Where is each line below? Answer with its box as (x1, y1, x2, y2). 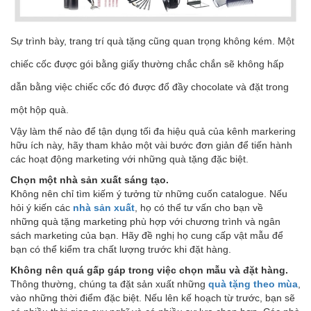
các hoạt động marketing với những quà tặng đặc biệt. (10, 153, 249, 165)
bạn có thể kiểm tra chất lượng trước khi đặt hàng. (10, 243, 231, 255)
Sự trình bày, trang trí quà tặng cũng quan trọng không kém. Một (10, 35, 294, 47)
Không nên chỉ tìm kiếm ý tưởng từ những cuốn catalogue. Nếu (10, 187, 287, 199)
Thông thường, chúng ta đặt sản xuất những (10, 278, 208, 289)
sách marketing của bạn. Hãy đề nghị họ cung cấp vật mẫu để (10, 229, 283, 241)
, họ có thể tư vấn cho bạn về (135, 201, 263, 213)
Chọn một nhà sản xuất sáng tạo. (10, 174, 169, 185)
